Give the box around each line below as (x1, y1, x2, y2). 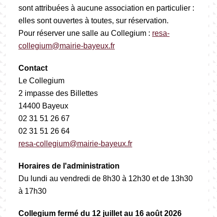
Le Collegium (18, 76, 64, 85)
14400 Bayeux (18, 101, 68, 110)
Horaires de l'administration (18, 161, 120, 170)
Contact (18, 63, 47, 72)
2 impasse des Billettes (18, 89, 98, 97)
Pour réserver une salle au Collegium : (18, 29, 152, 37)
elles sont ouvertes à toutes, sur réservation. (18, 16, 169, 25)
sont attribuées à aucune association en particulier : (18, 3, 194, 12)
